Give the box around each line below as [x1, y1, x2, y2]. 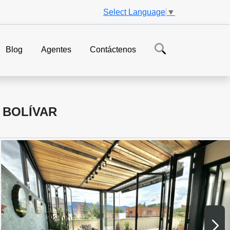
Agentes [41, 45, 71, 54]
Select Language [103, 7, 165, 16]
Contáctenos [90, 45, 136, 54]
